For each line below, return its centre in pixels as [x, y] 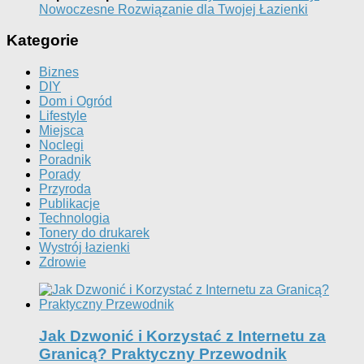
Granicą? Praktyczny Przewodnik [163, 353]
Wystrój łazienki [84, 248]
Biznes [59, 72]
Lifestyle [63, 116]
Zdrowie [63, 262]
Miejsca [61, 131]
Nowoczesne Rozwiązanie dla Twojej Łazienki [173, 9]
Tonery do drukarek [94, 233]
